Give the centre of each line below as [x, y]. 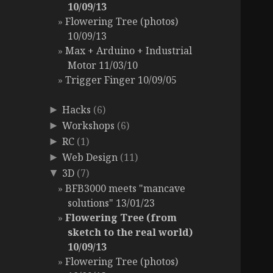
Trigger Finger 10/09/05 [121, 80]
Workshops [89, 126]
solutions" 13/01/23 [112, 203]
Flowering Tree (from [121, 218]
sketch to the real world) [130, 232]
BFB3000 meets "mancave [126, 189]
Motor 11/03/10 [103, 66]
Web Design [90, 158]
